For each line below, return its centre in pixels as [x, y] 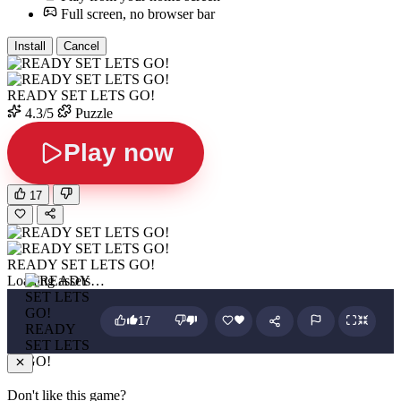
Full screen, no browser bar [138, 14]
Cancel [81, 47]
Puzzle [92, 114]
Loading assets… [56, 280]
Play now [118, 153]
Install [30, 47]
